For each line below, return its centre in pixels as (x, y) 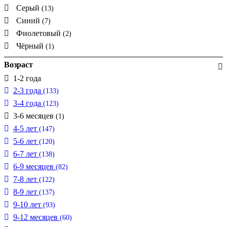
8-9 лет (26, 192)
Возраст (18, 64)
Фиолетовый (40, 33)
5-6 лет (26, 141)
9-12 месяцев (36, 217)
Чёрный (31, 46)
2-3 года (28, 90)
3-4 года (28, 103)
